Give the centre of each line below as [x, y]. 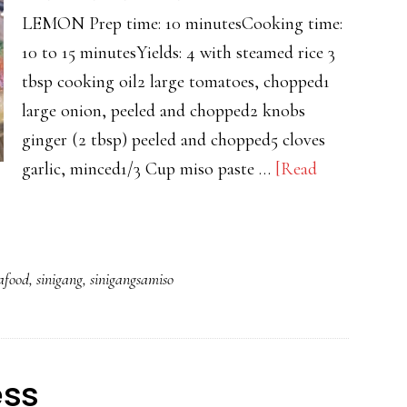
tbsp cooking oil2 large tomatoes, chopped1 [176, 82]
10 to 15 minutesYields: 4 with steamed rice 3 [179, 53]
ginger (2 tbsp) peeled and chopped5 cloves [174, 140]
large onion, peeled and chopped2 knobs [164, 111]
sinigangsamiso [132, 279]
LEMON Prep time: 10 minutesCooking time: [182, 24]
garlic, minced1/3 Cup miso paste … [149, 169]
